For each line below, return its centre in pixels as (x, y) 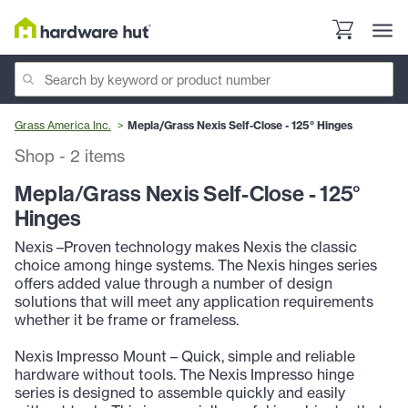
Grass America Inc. (63, 126)
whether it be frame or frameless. (127, 320)
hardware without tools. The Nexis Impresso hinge (184, 375)
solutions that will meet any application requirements (194, 302)
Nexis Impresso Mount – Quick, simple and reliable (185, 357)
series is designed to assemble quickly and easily (180, 393)
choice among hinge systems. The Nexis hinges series (196, 265)
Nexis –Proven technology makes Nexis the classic (186, 247)
